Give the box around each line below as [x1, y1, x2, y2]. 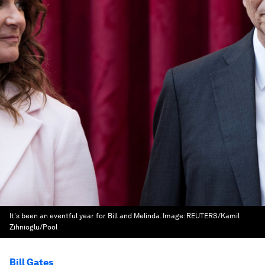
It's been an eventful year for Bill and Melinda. [9, 212, 163, 220]
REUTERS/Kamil [186, 212, 240, 220]
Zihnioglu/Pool [9, 223, 57, 231]
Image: [163, 212, 186, 220]
